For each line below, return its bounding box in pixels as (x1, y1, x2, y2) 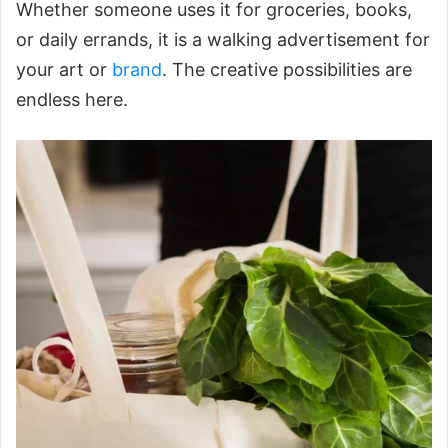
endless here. (16, 89, 128, 111)
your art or (16, 59, 112, 81)
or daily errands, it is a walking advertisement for (16, 29, 430, 51)
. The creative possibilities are (162, 59, 412, 81)
